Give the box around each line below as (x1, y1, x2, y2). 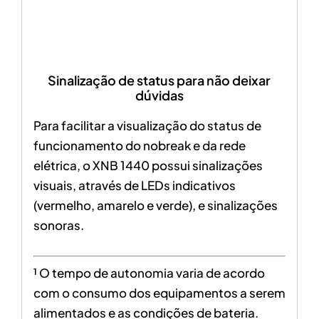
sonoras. (33, 216, 84, 233)
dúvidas (135, 86, 184, 103)
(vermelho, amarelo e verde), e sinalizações (33, 197, 278, 213)
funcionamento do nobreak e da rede (33, 137, 246, 153)
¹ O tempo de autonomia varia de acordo (33, 265, 265, 281)
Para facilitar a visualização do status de (33, 117, 261, 133)
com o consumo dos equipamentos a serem (33, 285, 286, 301)
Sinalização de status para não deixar (48, 71, 271, 88)
